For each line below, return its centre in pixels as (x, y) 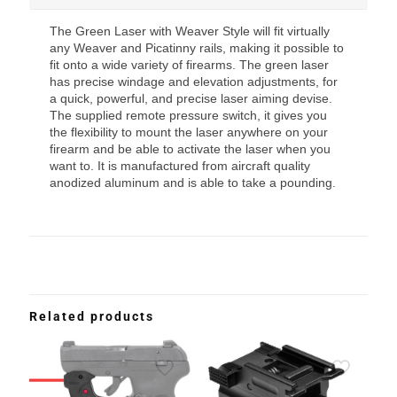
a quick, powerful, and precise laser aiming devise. (191, 98)
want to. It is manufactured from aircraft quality (180, 165)
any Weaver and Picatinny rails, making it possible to (197, 47)
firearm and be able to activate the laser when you (191, 148)
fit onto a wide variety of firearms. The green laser (190, 64)
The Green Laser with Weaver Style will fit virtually (190, 31)
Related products (92, 316)
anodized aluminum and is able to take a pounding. (193, 182)
